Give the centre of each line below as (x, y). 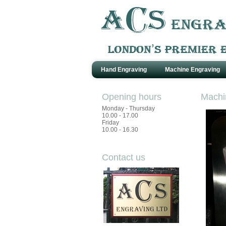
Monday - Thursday (128, 109)
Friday (110, 123)
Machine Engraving (192, 70)
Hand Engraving (124, 70)
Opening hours (131, 97)
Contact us (123, 158)
